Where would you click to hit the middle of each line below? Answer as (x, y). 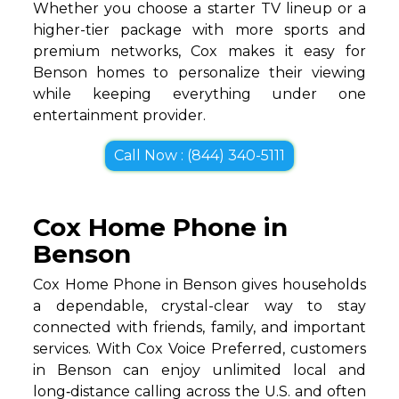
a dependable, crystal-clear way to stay (199, 306)
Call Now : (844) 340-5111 (199, 155)
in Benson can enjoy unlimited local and (199, 370)
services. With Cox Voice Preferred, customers (199, 349)
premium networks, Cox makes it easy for (199, 51)
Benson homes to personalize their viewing (199, 73)
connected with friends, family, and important (199, 327)
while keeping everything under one (199, 94)
